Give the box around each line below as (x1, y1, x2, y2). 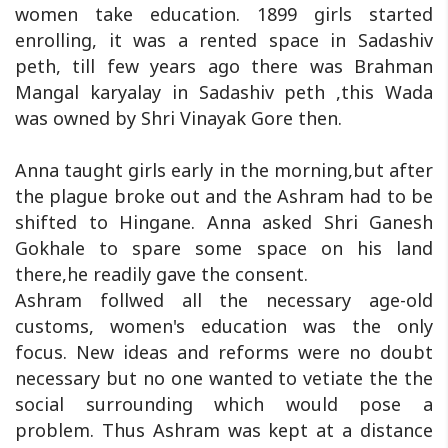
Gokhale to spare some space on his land (15, 236, 433, 261)
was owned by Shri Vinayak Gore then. (15, 106, 342, 131)
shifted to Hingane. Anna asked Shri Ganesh (15, 210, 433, 235)
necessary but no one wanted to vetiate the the (15, 366, 433, 391)
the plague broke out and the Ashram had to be (15, 184, 433, 209)
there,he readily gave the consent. (15, 262, 308, 287)
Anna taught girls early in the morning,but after (15, 158, 433, 183)
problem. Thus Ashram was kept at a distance (15, 418, 433, 443)
